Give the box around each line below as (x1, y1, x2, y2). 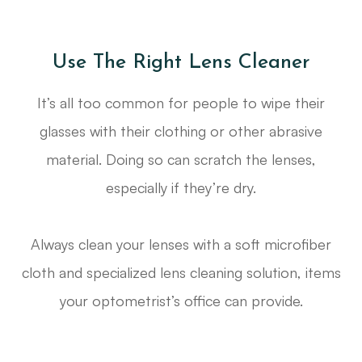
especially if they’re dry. (106, 179, 256, 197)
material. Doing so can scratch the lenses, (46, 150, 316, 169)
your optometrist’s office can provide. (59, 292, 303, 310)
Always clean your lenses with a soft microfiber (31, 235, 331, 254)
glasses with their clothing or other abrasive (40, 122, 322, 141)
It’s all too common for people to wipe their (37, 94, 325, 112)
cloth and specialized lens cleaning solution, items (21, 263, 341, 282)
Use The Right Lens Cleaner (52, 53, 310, 74)
